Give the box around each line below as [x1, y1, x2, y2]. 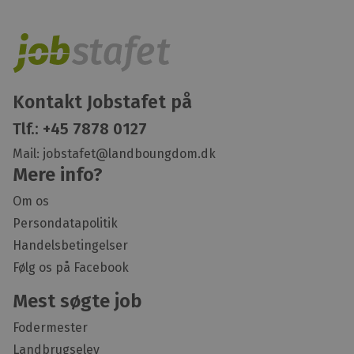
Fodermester [13, 319, 88, 335]
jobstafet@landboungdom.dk [43, 145, 216, 161]
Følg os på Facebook [13, 259, 129, 275]
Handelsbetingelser [13, 237, 128, 253]
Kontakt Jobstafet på [13, 90, 192, 113]
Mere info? [13, 163, 103, 186]
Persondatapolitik [13, 215, 118, 231]
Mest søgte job [13, 289, 142, 312]
